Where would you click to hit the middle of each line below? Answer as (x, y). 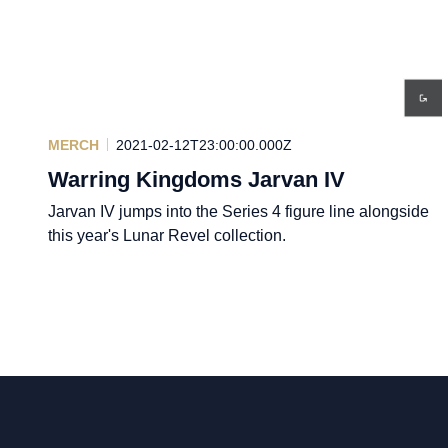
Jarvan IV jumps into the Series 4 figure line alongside (238, 211)
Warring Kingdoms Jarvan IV (196, 179)
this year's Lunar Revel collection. (167, 235)
